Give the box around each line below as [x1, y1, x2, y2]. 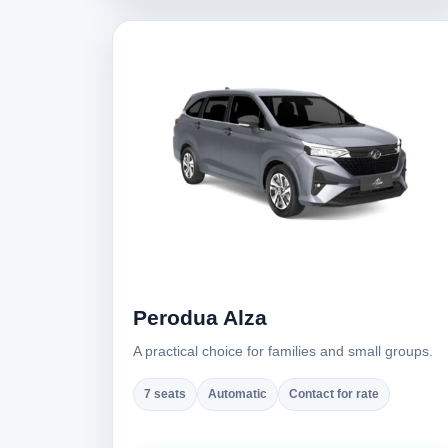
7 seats [144, 387, 186, 401]
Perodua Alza [133, 306, 267, 329]
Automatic [208, 387, 267, 401]
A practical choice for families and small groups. [133, 343, 433, 359]
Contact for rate [289, 387, 379, 401]
